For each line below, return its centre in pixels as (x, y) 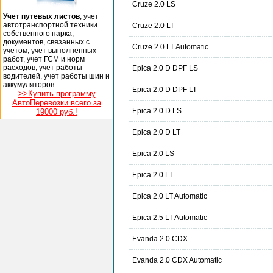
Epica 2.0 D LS (157, 111)
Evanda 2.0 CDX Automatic (177, 261)
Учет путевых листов (41, 16)
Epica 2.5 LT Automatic (170, 218)
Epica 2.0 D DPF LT (165, 90)
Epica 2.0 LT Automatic (170, 197)
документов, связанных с (46, 42)
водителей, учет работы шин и (56, 76)
